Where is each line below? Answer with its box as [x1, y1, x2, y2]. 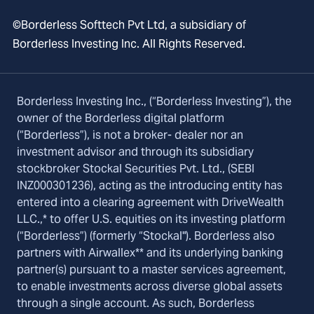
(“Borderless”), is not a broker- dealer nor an [17, 128, 243, 143]
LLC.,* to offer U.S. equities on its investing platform [17, 212, 285, 227]
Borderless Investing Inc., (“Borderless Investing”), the [17, 94, 292, 109]
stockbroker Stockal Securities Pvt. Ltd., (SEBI [17, 161, 254, 177]
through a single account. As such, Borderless [17, 296, 254, 311]
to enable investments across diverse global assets [17, 279, 282, 294]
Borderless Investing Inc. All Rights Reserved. [13, 36, 245, 52]
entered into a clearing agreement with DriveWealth [17, 195, 284, 210]
